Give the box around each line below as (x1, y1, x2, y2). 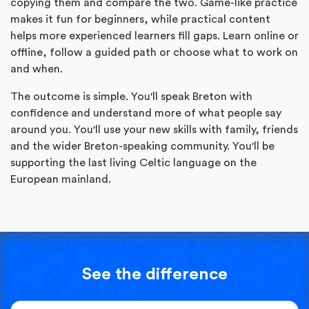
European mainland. (10, 173, 111, 185)
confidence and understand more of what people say (10, 107, 281, 119)
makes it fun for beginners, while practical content (10, 13, 270, 25)
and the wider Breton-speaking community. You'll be (10, 140, 275, 152)
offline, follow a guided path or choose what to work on (10, 46, 298, 58)
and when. (10, 63, 63, 74)
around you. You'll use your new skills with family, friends (10, 123, 298, 135)
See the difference (81, 266, 228, 283)
